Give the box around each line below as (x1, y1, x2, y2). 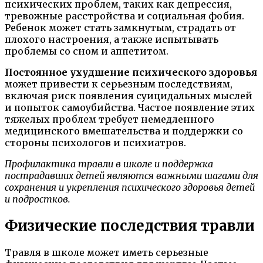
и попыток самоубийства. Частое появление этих (5, 101, 255, 113)
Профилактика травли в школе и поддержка (5, 157, 213, 170)
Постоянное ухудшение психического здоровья (5, 66, 257, 78)
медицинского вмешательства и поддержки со (5, 124, 243, 137)
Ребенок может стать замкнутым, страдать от (5, 21, 236, 33)
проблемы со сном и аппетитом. (5, 45, 168, 57)
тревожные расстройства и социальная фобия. (5, 9, 244, 22)
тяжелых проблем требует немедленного (5, 113, 214, 125)
